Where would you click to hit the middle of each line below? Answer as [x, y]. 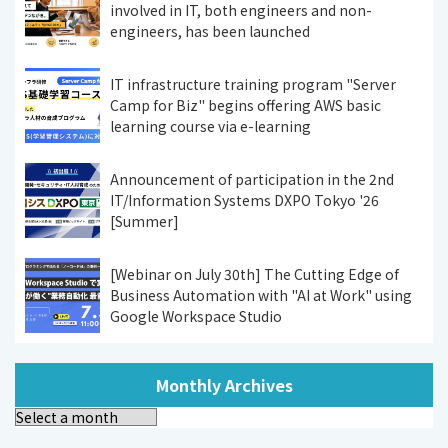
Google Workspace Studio [196, 315]
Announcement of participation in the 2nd [252, 178]
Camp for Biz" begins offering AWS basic [245, 104]
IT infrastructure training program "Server [253, 83]
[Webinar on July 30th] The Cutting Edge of [254, 273]
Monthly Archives [224, 384]
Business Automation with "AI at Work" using [261, 294]
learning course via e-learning [210, 125]
